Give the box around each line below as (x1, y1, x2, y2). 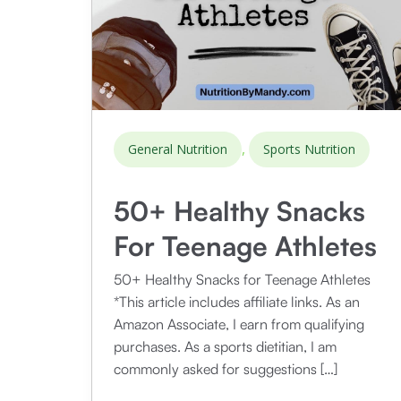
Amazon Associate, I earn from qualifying (114, 314, 364, 333)
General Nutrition (128, 140, 227, 158)
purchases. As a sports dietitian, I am (114, 337, 337, 355)
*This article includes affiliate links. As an (114, 292, 360, 311)
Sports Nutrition (263, 140, 355, 158)
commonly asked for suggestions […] (114, 359, 337, 378)
